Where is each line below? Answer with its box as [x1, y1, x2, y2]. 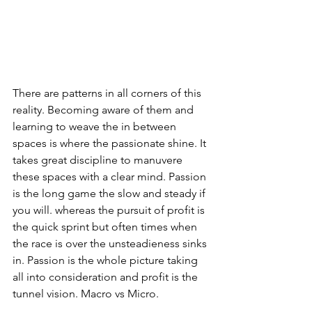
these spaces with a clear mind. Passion [13, 169, 209, 183]
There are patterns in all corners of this [13, 86, 204, 100]
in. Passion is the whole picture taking [13, 253, 201, 267]
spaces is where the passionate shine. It [13, 136, 209, 150]
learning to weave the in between [13, 119, 179, 133]
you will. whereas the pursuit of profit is [13, 203, 208, 217]
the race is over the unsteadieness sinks [13, 236, 210, 250]
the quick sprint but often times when [13, 219, 200, 233]
